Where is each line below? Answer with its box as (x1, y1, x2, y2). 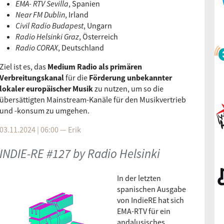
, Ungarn (83, 20, 112, 30)
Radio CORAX (15, 42, 58, 52)
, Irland (65, 9, 88, 19)
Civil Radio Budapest (15, 20, 83, 30)
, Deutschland (58, 42, 104, 52)
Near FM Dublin (15, 9, 65, 19)
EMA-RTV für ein (117, 206, 170, 216)
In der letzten (117, 173, 161, 183)
